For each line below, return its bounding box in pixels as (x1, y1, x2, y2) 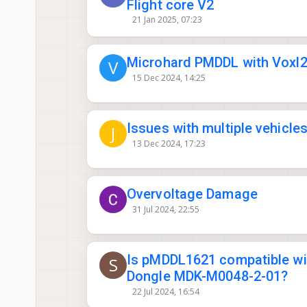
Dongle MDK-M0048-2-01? (127, 268, 288, 285)
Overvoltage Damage (127, 186, 258, 203)
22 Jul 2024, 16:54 (132, 285, 199, 297)
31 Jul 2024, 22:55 (132, 203, 199, 215)
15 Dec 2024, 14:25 (132, 71, 206, 84)
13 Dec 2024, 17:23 (132, 137, 206, 149)
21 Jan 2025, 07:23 (132, 14, 202, 26)
